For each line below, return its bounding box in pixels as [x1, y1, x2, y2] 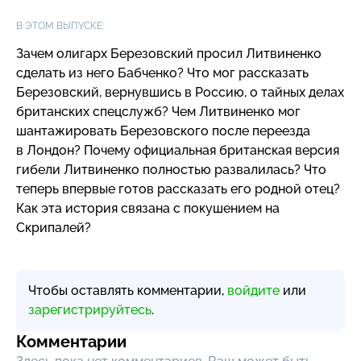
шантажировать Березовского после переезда [16, 122, 310, 139]
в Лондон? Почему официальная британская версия [16, 142, 339, 158]
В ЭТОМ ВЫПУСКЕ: [16, 19, 104, 31]
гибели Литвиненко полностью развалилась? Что [16, 161, 326, 177]
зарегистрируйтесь [28, 301, 151, 317]
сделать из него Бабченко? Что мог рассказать [16, 64, 309, 81]
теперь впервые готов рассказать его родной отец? [16, 180, 340, 197]
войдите [227, 282, 280, 298]
